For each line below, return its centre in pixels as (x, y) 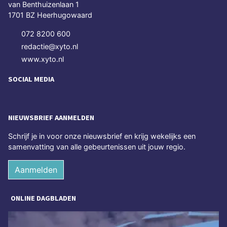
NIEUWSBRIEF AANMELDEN (51, 117)
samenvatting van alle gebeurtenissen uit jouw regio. (97, 146)
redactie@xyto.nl (50, 47)
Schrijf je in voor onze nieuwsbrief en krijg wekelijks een (102, 136)
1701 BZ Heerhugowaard (50, 15)
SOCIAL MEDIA (31, 79)
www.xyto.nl (43, 59)
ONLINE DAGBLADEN (43, 198)
